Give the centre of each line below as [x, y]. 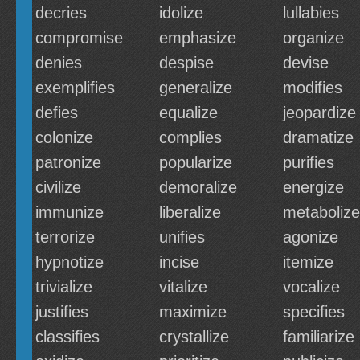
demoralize [198, 187]
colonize [64, 137]
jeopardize [319, 112]
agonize [311, 237]
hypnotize [70, 262]
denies [59, 63]
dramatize [318, 137]
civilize [58, 187]
